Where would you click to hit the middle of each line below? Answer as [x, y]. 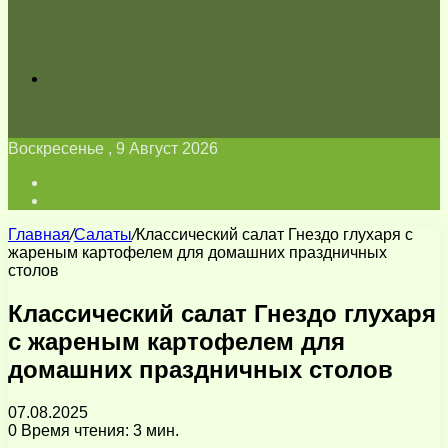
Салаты [103, 234]
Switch [71, 199]
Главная [39, 234]
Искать [72, 77]
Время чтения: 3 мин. [98, 430]
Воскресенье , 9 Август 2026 [113, 148]
